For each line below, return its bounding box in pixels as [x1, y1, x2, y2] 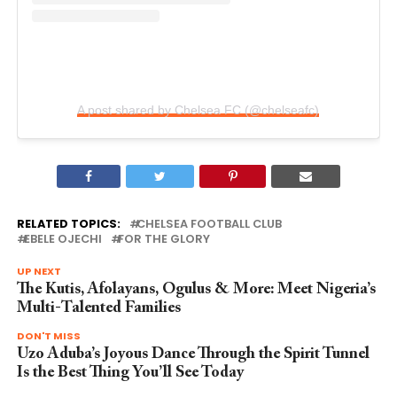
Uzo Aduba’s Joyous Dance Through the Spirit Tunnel [16, 346, 370, 363]
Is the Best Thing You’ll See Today [16, 365, 244, 382]
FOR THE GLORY [117, 231, 210, 247]
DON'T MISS [16, 329, 81, 344]
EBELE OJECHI [23, 231, 102, 247]
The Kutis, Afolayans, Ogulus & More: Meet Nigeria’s [16, 282, 376, 299]
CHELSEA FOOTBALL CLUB [136, 216, 282, 232]
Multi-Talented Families [16, 300, 181, 317]
